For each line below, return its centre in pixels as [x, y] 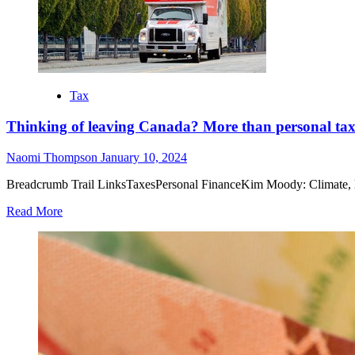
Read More [34, 211]
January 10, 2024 [144, 157]
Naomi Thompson [53, 157]
